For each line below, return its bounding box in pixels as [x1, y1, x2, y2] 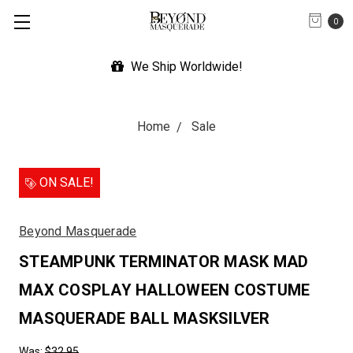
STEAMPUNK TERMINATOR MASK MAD [19, 252, 309, 271]
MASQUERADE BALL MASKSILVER [19, 309, 270, 328]
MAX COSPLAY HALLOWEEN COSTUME [19, 281, 310, 299]
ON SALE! [36, 175, 94, 190]
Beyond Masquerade [19, 224, 137, 239]
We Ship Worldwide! [127, 59, 243, 74]
